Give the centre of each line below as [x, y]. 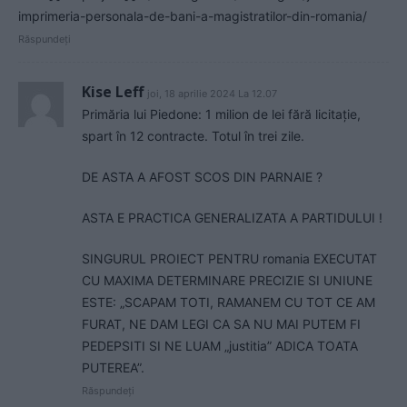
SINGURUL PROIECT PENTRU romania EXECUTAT [229, 259]
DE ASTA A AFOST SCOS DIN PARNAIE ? [202, 177]
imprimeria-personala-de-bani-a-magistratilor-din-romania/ [193, 16]
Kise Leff [113, 92]
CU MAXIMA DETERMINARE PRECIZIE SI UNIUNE [227, 281]
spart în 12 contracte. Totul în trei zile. [193, 136]
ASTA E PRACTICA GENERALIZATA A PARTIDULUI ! [232, 218]
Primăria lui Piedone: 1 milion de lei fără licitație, [221, 114]
